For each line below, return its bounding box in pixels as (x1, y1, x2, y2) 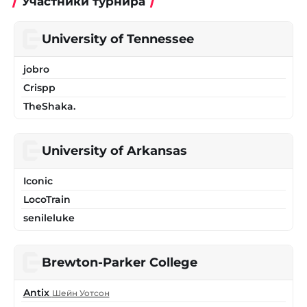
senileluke (23, 211, 75, 224)
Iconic (23, 174, 53, 187)
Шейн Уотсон (51, 287, 110, 298)
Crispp (23, 81, 56, 94)
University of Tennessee (42, 32, 194, 47)
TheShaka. (23, 99, 75, 112)
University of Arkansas (42, 143, 187, 158)
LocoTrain (23, 193, 71, 206)
